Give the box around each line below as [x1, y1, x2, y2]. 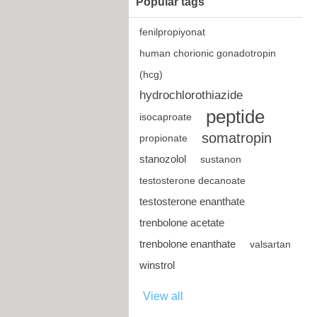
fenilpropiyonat [139, 26, 205, 38]
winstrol [139, 259, 175, 271]
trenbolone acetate [139, 217, 224, 229]
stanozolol [139, 153, 186, 165]
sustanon [200, 154, 241, 165]
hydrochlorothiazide [139, 88, 243, 102]
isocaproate [139, 111, 192, 122]
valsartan [250, 238, 291, 250]
